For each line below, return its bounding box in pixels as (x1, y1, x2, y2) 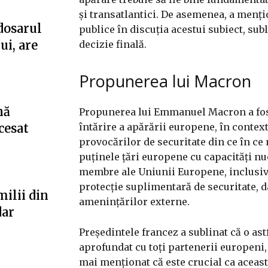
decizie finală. (79, 38, 147, 50)
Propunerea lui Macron (79, 69, 251, 92)
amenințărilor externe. (79, 195, 190, 208)
